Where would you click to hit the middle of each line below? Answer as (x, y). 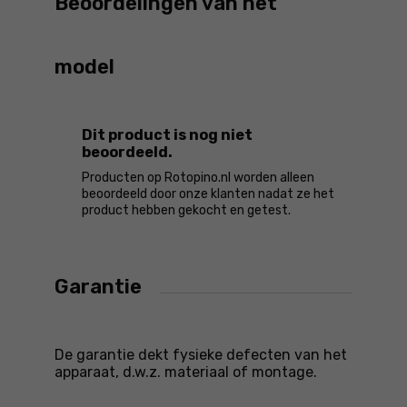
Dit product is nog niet (167, 135)
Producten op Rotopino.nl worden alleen (198, 178)
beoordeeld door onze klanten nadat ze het (208, 194)
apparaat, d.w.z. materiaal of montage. (186, 372)
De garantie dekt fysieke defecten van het (201, 355)
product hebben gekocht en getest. (186, 210)
